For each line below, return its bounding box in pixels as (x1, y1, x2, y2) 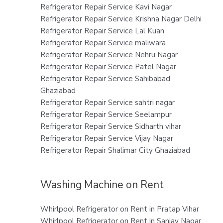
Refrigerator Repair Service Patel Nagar (40, 61, 176, 72)
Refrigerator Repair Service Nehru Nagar (40, 49, 178, 60)
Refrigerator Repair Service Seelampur (40, 109, 172, 119)
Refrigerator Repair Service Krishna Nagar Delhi (40, 13, 202, 24)
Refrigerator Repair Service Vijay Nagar (40, 133, 173, 143)
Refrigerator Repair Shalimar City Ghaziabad (40, 145, 190, 155)
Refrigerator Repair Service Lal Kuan (40, 25, 164, 36)
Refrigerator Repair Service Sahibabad (40, 73, 170, 84)
